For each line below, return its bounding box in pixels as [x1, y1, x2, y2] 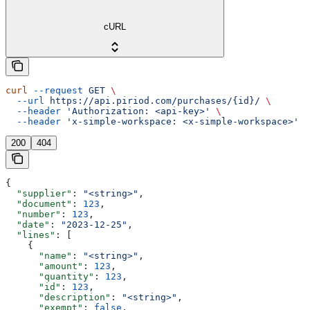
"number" [6, 209, 61, 220]
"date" [6, 219, 50, 230]
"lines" [6, 230, 55, 241]
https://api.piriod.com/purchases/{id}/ [44, 95, 260, 107]
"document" [6, 199, 72, 210]
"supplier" [6, 188, 72, 199]
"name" [6, 250, 72, 262]
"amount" [6, 261, 83, 272]
